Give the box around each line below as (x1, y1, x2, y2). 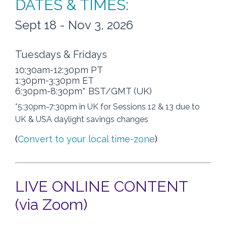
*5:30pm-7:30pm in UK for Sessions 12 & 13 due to (15, 101, 200, 111)
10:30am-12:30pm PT (15, 64, 103, 75)
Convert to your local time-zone (18, 133, 155, 144)
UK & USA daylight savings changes (15, 114, 148, 124)
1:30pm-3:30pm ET (15, 75, 94, 86)
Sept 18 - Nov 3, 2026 (15, 17, 133, 32)
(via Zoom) (15, 195, 87, 213)
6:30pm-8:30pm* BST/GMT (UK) (15, 85, 152, 96)
